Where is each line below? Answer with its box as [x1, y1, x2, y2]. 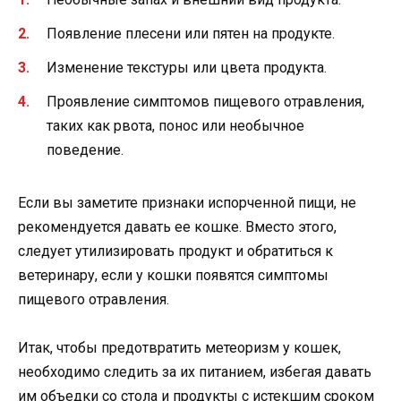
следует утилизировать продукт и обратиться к [18, 243, 333, 260]
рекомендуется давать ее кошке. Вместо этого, [18, 218, 337, 236]
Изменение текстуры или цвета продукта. [47, 59, 327, 77]
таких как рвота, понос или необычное [47, 117, 304, 135]
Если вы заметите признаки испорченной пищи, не [18, 194, 356, 212]
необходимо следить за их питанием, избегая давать [18, 363, 371, 381]
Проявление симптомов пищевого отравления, [47, 93, 364, 111]
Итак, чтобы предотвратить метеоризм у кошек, [18, 339, 341, 357]
